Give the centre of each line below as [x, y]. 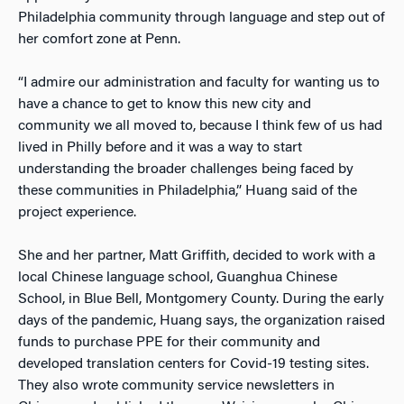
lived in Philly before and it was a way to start [160, 147]
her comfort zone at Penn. [99, 39]
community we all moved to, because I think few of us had [200, 126]
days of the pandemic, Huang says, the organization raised [202, 321]
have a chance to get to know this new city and [165, 104]
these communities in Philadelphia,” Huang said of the [188, 191]
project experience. [77, 212]
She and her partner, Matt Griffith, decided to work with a [197, 256]
